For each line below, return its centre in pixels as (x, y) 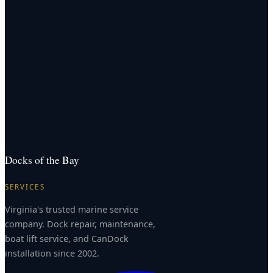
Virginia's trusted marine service (72, 209)
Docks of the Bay (42, 160)
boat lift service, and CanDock (67, 238)
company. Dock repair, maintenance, (80, 224)
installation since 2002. (52, 253)
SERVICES (25, 187)
